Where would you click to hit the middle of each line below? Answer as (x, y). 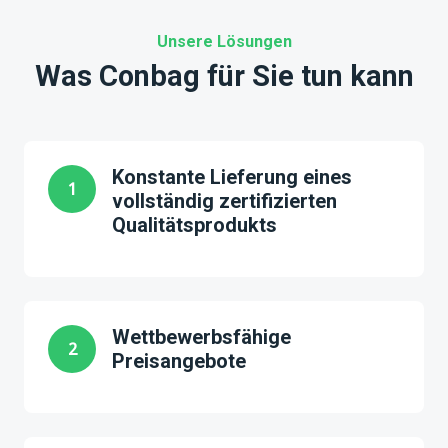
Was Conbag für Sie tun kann (224, 76)
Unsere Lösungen (224, 41)
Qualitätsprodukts (194, 225)
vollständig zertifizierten (224, 201)
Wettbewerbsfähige (201, 337)
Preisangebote (179, 361)
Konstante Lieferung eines (232, 177)
